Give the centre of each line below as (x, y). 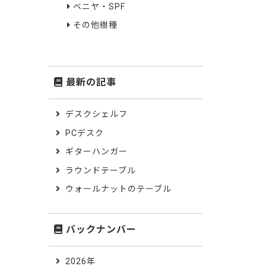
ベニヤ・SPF (99, 6)
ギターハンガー (96, 152)
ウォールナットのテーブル (118, 189)
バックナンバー (101, 230)
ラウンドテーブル (100, 170)
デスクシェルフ (96, 114)
